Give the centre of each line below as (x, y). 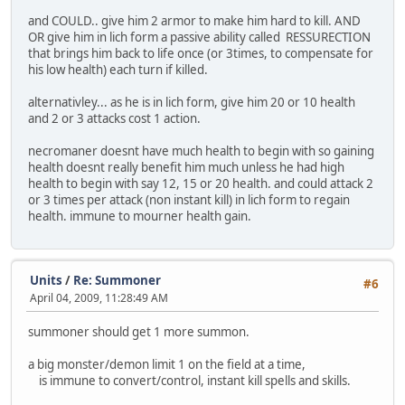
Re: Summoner (117, 280)
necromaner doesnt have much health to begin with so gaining (201, 151)
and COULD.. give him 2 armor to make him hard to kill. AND (194, 21)
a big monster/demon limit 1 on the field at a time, (167, 364)
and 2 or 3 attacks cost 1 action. (114, 119)
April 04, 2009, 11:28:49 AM (99, 297)
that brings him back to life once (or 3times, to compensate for (201, 54)
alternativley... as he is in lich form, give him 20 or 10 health (192, 103)
